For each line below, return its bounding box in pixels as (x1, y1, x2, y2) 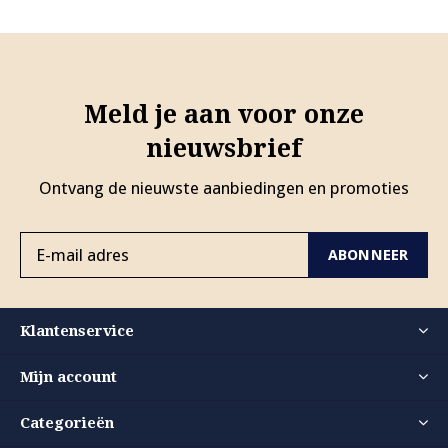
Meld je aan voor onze (84, 100, 364, 130)
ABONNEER (327, 246, 409, 265)
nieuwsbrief (146, 134, 302, 164)
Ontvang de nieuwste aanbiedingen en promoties (39, 178, 409, 199)
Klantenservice (20, 322, 134, 341)
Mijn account (20, 368, 117, 387)
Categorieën (20, 414, 114, 433)
